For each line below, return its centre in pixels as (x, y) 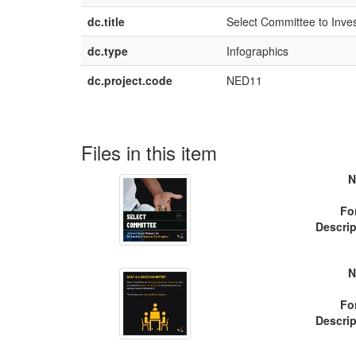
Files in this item (149, 152)
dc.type (108, 51)
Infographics (257, 51)
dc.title (106, 21)
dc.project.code (130, 80)
